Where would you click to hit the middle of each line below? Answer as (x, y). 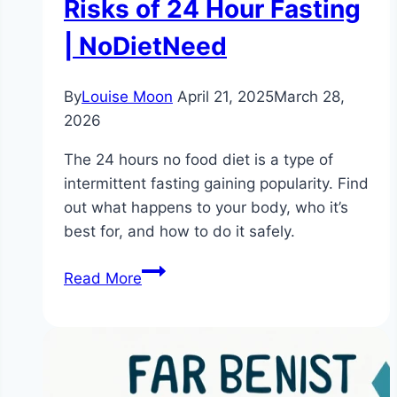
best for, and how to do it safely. (179, 232)
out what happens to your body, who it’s (206, 208)
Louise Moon (127, 97)
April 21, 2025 (226, 97)
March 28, (309, 97)
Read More (103, 279)
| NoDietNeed (145, 46)
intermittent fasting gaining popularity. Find (216, 184)
